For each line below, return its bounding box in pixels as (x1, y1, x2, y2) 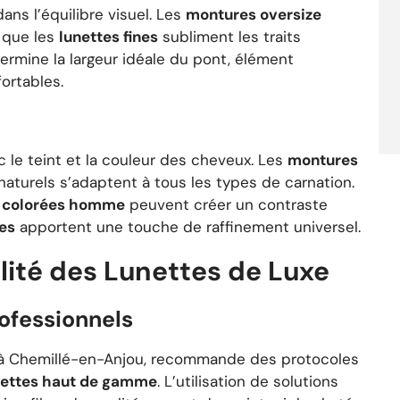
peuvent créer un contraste (125, 194, 328, 214)
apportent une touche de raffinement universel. (15, 216, 361, 237)
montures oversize (186, 4, 321, 25)
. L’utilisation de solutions (157, 371, 338, 392)
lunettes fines (59, 27, 158, 47)
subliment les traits (158, 27, 301, 47)
